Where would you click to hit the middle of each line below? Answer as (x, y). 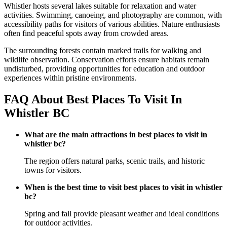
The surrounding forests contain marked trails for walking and (103, 51)
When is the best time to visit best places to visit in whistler (123, 187)
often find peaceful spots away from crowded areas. (86, 33)
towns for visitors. (53, 170)
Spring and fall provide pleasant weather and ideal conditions (122, 214)
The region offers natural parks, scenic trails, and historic (115, 161)
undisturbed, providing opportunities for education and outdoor (104, 69)
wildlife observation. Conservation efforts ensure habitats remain (107, 60)
